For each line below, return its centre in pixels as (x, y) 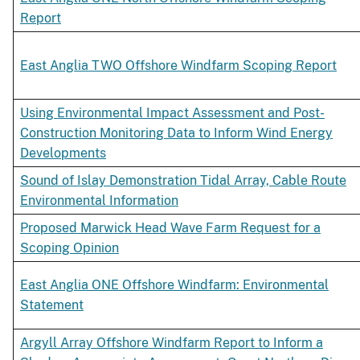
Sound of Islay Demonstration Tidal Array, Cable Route (183, 181)
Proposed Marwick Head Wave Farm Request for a (170, 228)
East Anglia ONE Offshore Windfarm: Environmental (174, 285)
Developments (63, 153)
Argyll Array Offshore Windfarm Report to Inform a (172, 343)
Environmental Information (99, 201)
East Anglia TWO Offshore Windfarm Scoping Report (178, 66)
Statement (52, 305)
